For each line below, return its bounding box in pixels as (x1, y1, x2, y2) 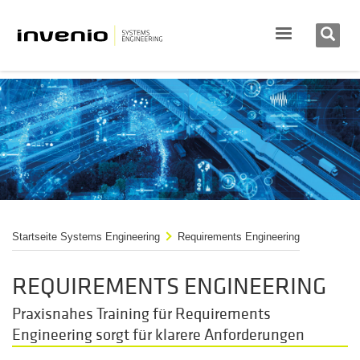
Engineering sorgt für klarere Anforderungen (12, 326, 305, 344)
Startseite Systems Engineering (12, 231, 160, 243)
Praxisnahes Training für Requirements (12, 305, 271, 323)
